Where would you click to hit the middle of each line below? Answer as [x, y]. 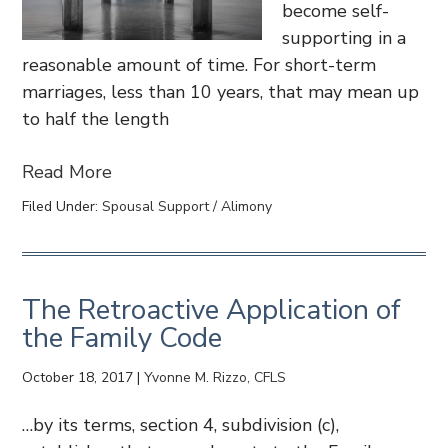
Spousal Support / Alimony [187, 206]
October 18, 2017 [78, 377]
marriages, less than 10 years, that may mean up [221, 92]
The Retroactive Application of [212, 310]
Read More [67, 172]
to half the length [96, 119]
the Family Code [122, 338]
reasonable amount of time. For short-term [199, 65]
